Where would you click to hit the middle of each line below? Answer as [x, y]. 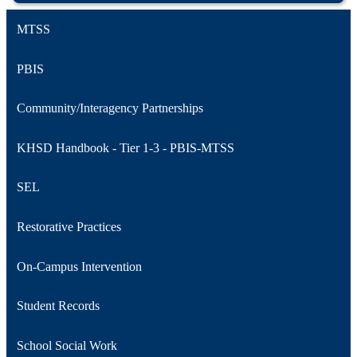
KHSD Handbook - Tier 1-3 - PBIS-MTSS [125, 147]
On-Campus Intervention [79, 266]
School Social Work [67, 345]
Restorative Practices [69, 227]
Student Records [58, 306]
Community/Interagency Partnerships [110, 108]
